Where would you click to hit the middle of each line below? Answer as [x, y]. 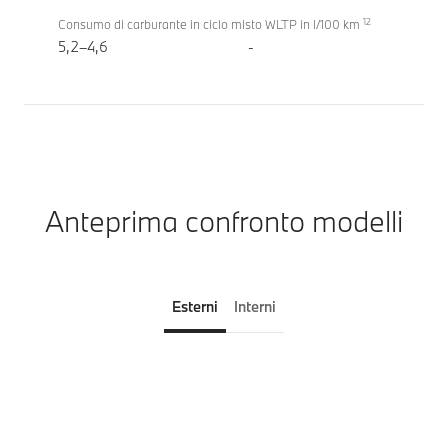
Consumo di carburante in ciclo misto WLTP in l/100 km [210, 24]
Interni [255, 307]
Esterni [195, 307]
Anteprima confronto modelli [224, 221]
